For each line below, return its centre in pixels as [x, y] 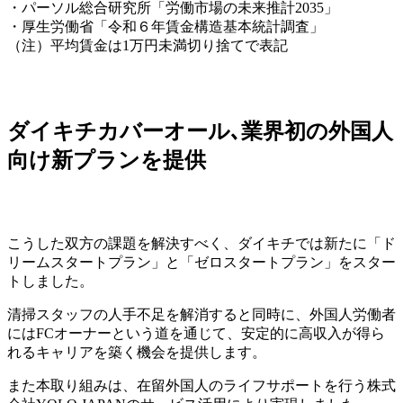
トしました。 [50, 282]
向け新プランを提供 [107, 160]
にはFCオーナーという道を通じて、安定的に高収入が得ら [196, 334]
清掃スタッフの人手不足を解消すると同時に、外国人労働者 [201, 315]
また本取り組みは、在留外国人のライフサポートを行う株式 [201, 386]
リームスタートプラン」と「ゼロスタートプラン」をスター [201, 263]
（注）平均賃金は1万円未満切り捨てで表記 [148, 45]
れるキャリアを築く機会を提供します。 [137, 353]
